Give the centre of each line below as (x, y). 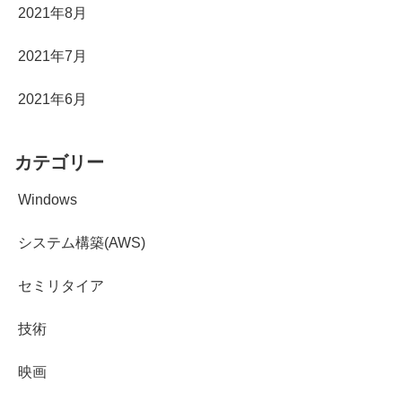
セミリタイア (61, 286)
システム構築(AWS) (82, 243)
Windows (48, 200)
